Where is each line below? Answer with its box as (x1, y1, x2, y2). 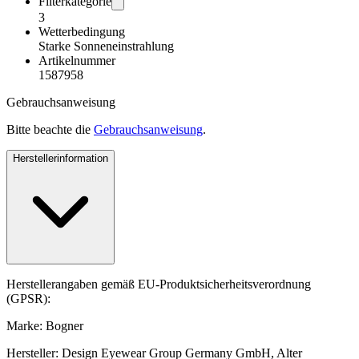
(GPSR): (6, 292, 50, 306)
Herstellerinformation (13, 152, 108, 165)
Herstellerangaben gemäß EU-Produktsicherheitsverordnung (6, 277, 311, 292)
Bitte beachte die (6, 123, 94, 137)
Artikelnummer (38, 54, 115, 68)
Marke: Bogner (6, 319, 83, 333)
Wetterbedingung (38, 25, 125, 39)
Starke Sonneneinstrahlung (38, 39, 174, 54)
